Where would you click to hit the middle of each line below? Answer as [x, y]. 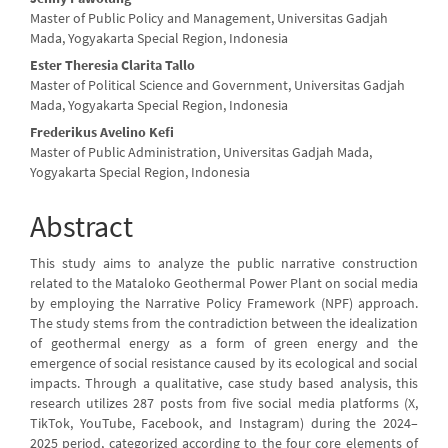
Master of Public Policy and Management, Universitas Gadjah [209, 18]
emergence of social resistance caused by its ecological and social [224, 363]
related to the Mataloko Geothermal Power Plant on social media [224, 283]
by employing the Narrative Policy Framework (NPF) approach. [224, 303]
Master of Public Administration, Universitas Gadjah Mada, [201, 152]
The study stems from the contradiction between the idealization [224, 323]
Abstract [81, 226]
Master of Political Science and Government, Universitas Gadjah [217, 85]
